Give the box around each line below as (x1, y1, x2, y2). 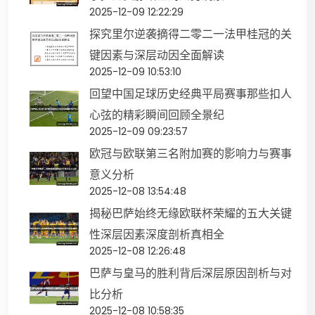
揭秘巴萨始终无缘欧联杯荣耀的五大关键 (89, 205, 292, 222)
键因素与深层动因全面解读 (89, 47, 224, 64)
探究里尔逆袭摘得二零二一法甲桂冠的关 (89, 26, 292, 43)
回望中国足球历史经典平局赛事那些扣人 (89, 86, 292, 103)
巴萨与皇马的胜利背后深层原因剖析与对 (89, 265, 292, 282)
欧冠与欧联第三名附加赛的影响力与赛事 (89, 146, 292, 162)
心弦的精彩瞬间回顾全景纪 (89, 107, 224, 124)
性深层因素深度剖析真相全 (89, 226, 224, 243)
